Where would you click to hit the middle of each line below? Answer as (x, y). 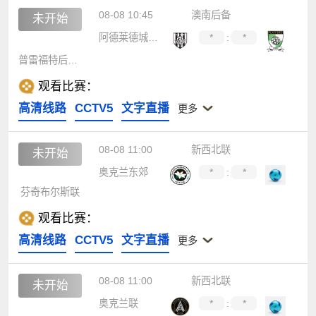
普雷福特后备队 (73, 60)
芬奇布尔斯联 (50, 192)
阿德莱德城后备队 (153, 37)
